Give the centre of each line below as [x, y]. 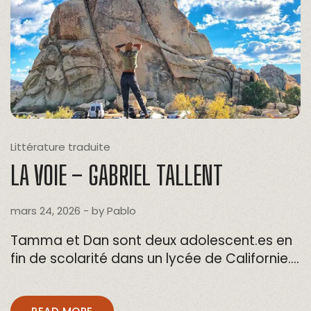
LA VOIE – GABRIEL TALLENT [117, 175]
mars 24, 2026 [45, 210]
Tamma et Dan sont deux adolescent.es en [151, 240]
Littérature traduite [60, 146]
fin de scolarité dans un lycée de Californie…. [155, 258]
